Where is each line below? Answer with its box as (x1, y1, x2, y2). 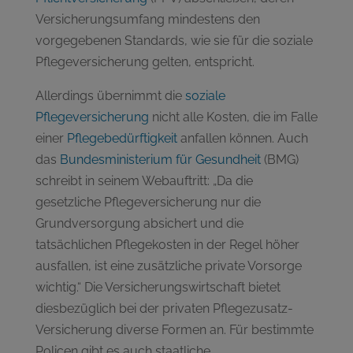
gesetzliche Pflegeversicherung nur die (35, 194, 261, 210)
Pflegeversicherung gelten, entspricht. (35, 54, 255, 69)
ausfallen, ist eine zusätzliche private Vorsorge (35, 258, 302, 273)
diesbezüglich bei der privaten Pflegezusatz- (35, 300, 293, 316)
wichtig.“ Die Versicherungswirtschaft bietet (35, 279, 281, 295)
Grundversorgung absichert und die (35, 215, 243, 231)
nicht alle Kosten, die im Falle (148, 109, 318, 124)
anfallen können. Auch (176, 130, 308, 146)
